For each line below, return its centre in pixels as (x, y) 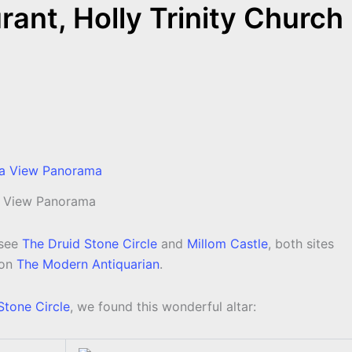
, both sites (301, 244)
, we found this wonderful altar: (163, 307)
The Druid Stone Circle (90, 244)
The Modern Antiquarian (88, 264)
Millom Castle (227, 244)
